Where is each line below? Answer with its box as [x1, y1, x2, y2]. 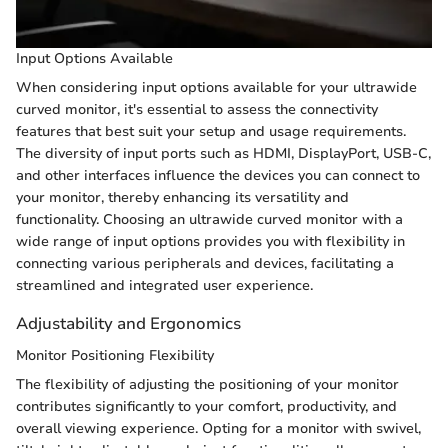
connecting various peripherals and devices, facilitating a [16, 254, 394, 274]
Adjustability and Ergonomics [16, 312, 241, 336]
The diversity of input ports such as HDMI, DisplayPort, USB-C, [16, 144, 431, 164]
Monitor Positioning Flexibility [16, 345, 214, 365]
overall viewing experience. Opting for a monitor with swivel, [16, 418, 421, 438]
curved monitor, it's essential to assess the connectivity [16, 100, 378, 120]
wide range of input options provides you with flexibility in [16, 232, 405, 252]
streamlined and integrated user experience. [16, 276, 313, 296]
